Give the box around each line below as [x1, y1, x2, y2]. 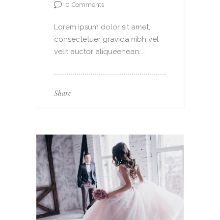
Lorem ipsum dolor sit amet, [54, 22, 150, 31]
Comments [72, 1, 104, 9]
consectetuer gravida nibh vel [54, 34, 159, 44]
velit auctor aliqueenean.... [54, 47, 145, 56]
